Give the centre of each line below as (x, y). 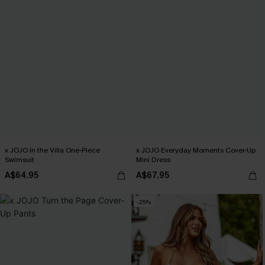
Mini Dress (153, 160)
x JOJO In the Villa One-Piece (52, 150)
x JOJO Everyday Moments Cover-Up (196, 150)
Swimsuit (20, 160)
